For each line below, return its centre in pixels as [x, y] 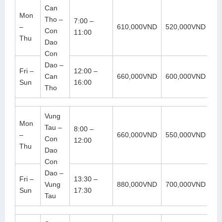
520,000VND [186, 27]
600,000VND [186, 76]
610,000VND [137, 27]
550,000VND [186, 135]
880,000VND [137, 184]
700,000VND [186, 184]
